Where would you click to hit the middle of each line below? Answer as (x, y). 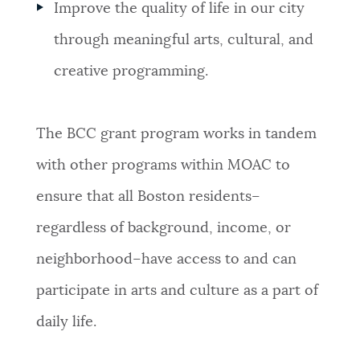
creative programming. (131, 72)
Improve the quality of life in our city (180, 9)
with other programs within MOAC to (163, 166)
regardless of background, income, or (163, 229)
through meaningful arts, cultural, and (184, 41)
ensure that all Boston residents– (148, 197)
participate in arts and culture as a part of (177, 291)
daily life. (66, 323)
